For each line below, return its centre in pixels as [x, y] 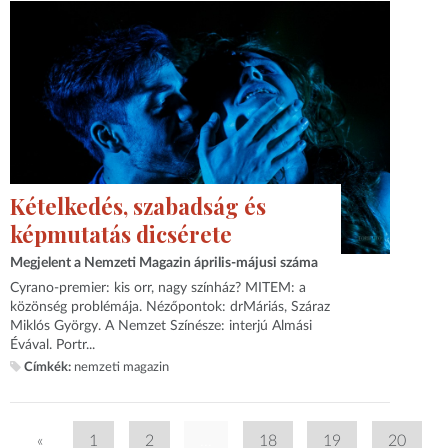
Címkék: [48, 367]
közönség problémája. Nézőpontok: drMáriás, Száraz [170, 307]
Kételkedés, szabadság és [138, 205]
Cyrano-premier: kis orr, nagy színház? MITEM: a [158, 288]
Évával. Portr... [53, 345]
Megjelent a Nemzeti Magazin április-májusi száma [164, 263]
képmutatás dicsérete [121, 233]
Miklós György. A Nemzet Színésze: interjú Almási [161, 326]
